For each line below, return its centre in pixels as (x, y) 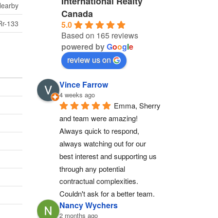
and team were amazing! (99, 118)
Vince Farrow (84, 84)
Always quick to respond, (99, 131)
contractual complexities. (99, 181)
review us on (89, 59)
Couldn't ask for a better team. (107, 194)
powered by (84, 46)
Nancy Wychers (89, 205)
